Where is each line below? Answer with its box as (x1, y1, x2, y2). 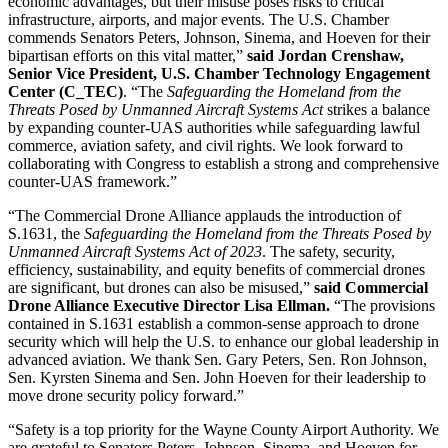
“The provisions (330, 297, 435, 315)
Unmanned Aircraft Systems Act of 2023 (8, 243, 262, 261)
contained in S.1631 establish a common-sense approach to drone (8, 315, 419, 333)
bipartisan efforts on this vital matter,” (8, 47, 247, 65)
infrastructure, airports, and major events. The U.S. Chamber (8, 11, 389, 29)
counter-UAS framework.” (8, 173, 181, 191)
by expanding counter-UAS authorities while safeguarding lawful (8, 119, 420, 137)
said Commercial (314, 279, 428, 297)
